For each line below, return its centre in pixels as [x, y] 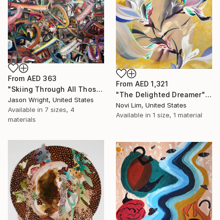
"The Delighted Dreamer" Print [208, 95]
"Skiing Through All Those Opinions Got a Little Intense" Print [99, 89]
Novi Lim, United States [151, 105]
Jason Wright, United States [51, 99]
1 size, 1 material [178, 115]
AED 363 [41, 78]
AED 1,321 [151, 84]
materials [22, 119]
